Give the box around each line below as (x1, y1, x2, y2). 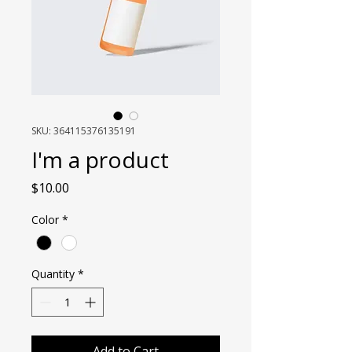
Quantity (31, 266, 75, 282)
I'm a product (31, 145, 169, 174)
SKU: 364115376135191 (31, 124, 136, 137)
